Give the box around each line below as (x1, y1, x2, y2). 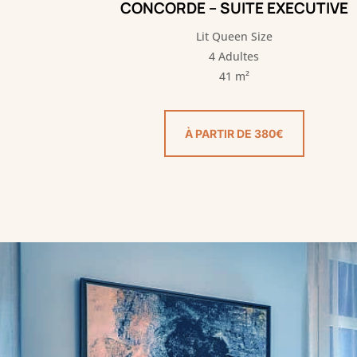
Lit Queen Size (195, 29, 273, 45)
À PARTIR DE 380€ (184, 126, 284, 140)
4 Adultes (209, 49, 260, 65)
